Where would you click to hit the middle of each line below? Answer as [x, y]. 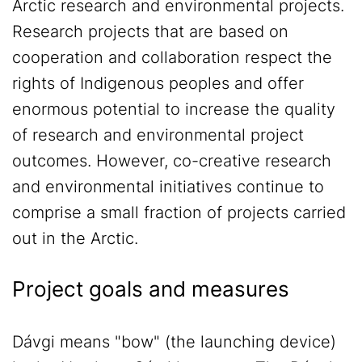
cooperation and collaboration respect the [172, 58]
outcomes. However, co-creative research [172, 161]
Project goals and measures [151, 289]
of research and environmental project [158, 135]
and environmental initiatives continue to [168, 187]
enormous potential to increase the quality [174, 109]
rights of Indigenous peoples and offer [158, 84]
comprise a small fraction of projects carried [179, 213]
